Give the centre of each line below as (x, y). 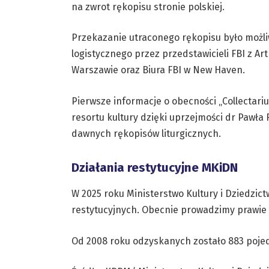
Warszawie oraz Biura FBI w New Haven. (158, 70)
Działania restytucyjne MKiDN (154, 167)
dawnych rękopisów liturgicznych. (146, 133)
